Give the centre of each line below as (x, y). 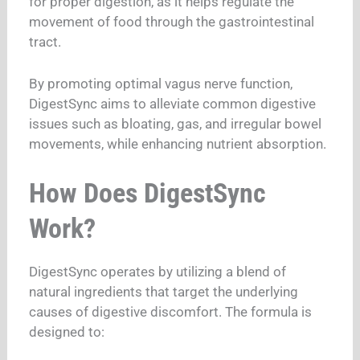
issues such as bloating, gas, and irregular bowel (176, 123)
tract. (45, 42)
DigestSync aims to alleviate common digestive (173, 103)
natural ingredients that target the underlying (164, 292)
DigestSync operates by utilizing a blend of (158, 272)
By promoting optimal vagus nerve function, (161, 83)
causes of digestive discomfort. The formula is (171, 312)
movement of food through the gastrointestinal (172, 22)
